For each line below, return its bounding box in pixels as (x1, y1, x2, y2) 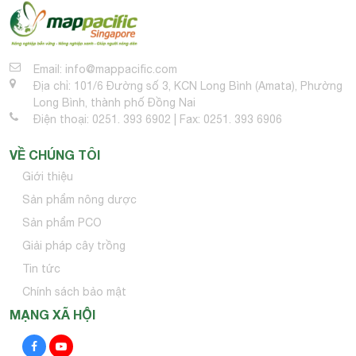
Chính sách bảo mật (22, 285, 126, 299)
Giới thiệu (22, 170, 73, 184)
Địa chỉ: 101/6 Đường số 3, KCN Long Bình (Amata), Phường (33, 79, 342, 93)
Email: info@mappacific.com (33, 63, 177, 76)
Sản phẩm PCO (22, 216, 102, 230)
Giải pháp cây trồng (22, 239, 126, 253)
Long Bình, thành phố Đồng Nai (33, 96, 195, 110)
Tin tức (22, 262, 60, 276)
